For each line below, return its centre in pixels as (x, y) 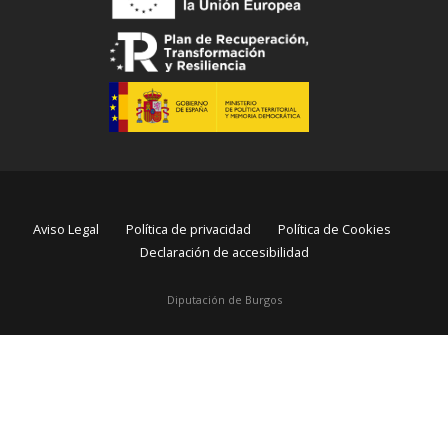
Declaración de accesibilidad (224, 252)
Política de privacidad (189, 229)
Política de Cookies (334, 229)
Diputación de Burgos (224, 299)
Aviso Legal (66, 229)
